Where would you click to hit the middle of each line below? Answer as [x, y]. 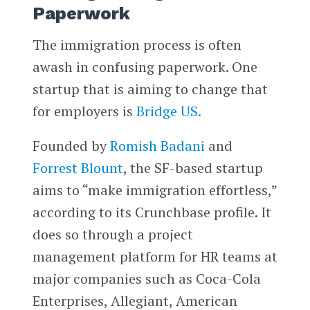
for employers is [84, 111]
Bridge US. [168, 111]
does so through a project [112, 234]
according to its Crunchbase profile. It [152, 212]
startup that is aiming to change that [150, 89]
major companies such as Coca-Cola [146, 278]
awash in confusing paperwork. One [145, 66]
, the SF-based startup [193, 167]
